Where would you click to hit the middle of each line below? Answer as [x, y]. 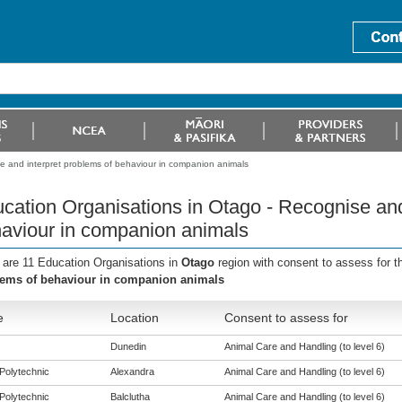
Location [134, 318]
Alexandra [132, 371]
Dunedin [128, 346]
